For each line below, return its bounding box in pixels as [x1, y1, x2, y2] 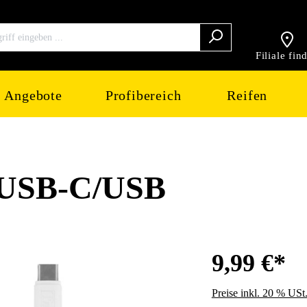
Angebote [4, 88, 62, 103]
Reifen [227, 88, 268, 103]
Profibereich [105, 88, 182, 103]
